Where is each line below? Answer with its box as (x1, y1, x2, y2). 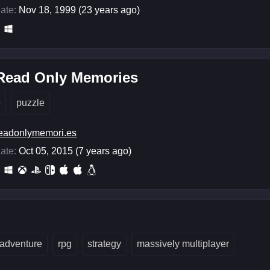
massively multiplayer (137, 239, 230, 249)
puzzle (16, 98, 45, 108)
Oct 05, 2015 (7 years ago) (19, 146, 132, 156)
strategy (87, 239, 122, 249)
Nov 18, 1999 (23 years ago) (19, 5, 140, 15)
